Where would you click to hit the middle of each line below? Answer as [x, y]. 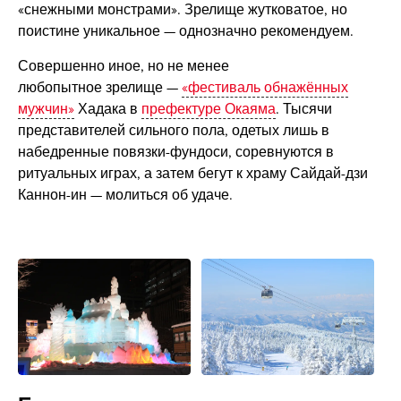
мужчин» [46, 110]
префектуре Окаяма [208, 110]
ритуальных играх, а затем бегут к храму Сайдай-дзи [192, 174]
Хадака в [107, 110]
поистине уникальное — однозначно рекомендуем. [185, 32]
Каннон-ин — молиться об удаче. [125, 196]
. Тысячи [303, 110]
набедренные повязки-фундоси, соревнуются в [175, 153]
